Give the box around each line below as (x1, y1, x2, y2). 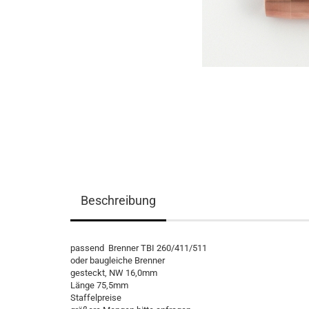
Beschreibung (81, 193, 156, 208)
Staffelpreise (70, 292, 121, 303)
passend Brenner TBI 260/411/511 (70, 243, 207, 253)
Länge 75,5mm (70, 280, 128, 290)
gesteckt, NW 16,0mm (70, 268, 157, 278)
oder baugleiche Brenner (70, 255, 165, 266)
